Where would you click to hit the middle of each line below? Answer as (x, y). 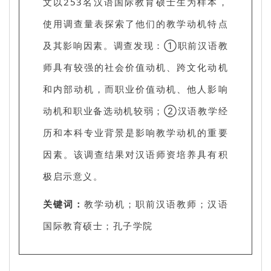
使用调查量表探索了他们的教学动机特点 (135, 23)
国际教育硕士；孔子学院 (98, 225)
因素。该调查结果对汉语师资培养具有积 (135, 154)
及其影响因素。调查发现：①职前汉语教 (135, 45)
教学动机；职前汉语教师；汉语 (156, 204)
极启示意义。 (73, 176)
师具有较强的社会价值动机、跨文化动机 (135, 67)
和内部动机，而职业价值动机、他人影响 (135, 89)
